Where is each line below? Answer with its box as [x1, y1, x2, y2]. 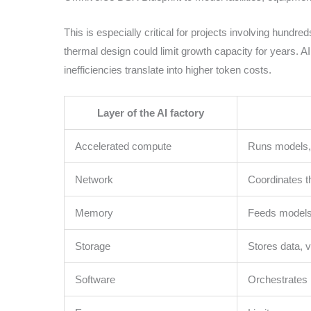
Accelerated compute [75, 140, 171, 153]
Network [75, 174, 113, 186]
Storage [75, 240, 110, 253]
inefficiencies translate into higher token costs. [64, 64, 271, 76]
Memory [75, 207, 113, 219]
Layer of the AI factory [97, 107, 204, 119]
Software [75, 274, 115, 286]
